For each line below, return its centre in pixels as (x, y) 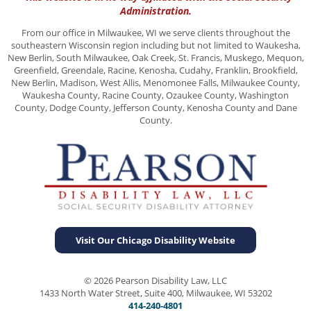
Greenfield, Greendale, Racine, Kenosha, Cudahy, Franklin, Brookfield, (155, 70)
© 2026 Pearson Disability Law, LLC (155, 281)
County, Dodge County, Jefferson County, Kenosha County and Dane (155, 107)
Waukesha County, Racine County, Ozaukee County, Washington (155, 95)
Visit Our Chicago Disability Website (155, 241)
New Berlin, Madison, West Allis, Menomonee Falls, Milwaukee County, (155, 82)
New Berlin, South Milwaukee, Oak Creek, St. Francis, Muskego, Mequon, (155, 57)
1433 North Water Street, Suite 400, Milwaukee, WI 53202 (155, 293)
